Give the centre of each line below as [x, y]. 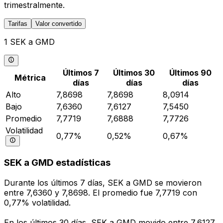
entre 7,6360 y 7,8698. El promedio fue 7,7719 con [101, 193]
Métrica [30, 77]
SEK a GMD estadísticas [57, 163]
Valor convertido [58, 24]
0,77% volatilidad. [37, 203]
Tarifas [18, 24]
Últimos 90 [190, 72]
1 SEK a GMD [29, 42]
